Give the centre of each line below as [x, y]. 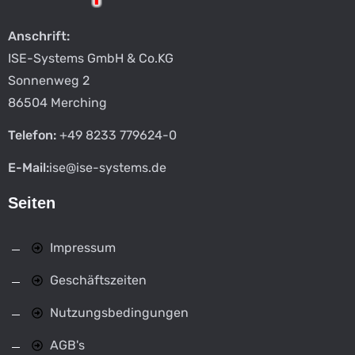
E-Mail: [29, 168]
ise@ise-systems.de [108, 168]
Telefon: [32, 136]
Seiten [32, 203]
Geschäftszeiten [98, 281]
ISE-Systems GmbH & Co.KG [91, 59]
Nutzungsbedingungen [119, 313]
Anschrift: [39, 36]
